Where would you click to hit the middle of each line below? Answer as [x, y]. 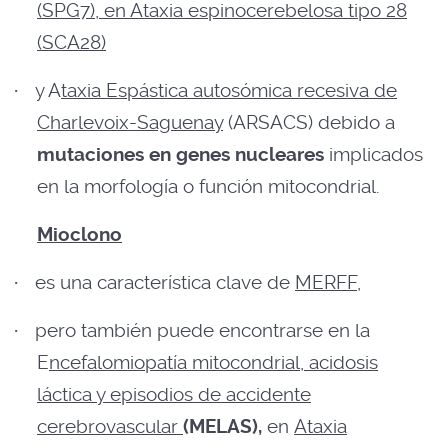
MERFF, [328, 283]
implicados [373, 155]
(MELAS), [222, 427]
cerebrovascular [110, 427]
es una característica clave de [165, 283]
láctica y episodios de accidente [174, 395]
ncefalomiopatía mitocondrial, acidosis [213, 363]
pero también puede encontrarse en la [202, 331]
